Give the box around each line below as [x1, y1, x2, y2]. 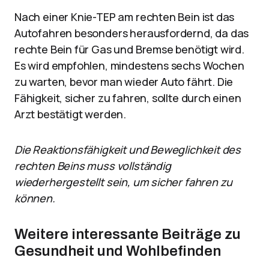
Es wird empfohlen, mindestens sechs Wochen [14, 58, 244, 73]
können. [14, 191, 55, 205]
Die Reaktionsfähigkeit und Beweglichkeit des [14, 142, 241, 157]
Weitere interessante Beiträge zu [14, 226, 241, 242]
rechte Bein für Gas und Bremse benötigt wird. [14, 42, 244, 56]
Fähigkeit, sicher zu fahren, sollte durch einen [14, 91, 241, 105]
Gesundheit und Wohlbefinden [14, 243, 221, 259]
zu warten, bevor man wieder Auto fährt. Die [14, 74, 234, 89]
